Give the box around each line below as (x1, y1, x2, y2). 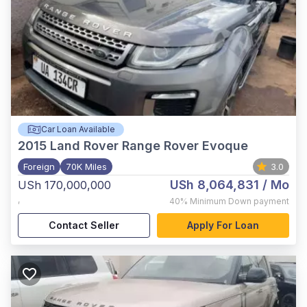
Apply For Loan (187, 219, 259, 231)
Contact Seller (49, 219, 119, 231)
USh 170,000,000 (18, 178, 111, 192)
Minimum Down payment (190, 196, 289, 206)
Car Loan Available (40, 124, 115, 134)
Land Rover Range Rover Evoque (50, 138, 248, 153)
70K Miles (66, 161, 107, 172)
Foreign (23, 161, 55, 172)
